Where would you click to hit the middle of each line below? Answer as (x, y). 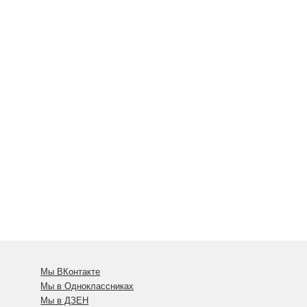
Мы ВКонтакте (71, 272)
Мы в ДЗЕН (65, 300)
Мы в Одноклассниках (87, 286)
